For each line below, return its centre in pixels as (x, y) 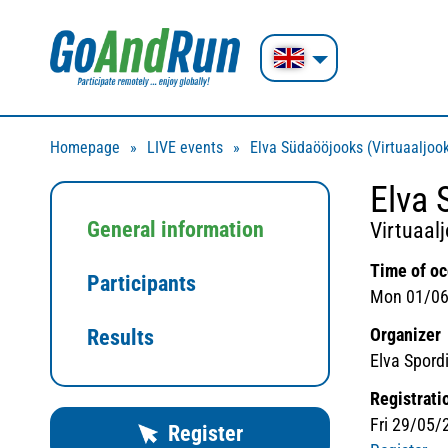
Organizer (405, 334)
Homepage (85, 147)
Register (205, 433)
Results (120, 337)
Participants (141, 283)
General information (175, 229)
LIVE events (185, 147)
